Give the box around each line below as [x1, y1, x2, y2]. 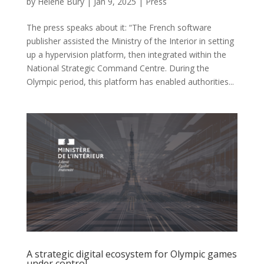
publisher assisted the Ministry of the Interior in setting [26, 35, 234, 47]
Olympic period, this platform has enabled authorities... [26, 75, 234, 87]
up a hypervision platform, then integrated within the [26, 48, 226, 60]
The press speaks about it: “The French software [26, 21, 212, 33]
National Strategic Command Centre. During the [26, 62, 209, 74]
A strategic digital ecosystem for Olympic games [26, 247, 237, 261]
